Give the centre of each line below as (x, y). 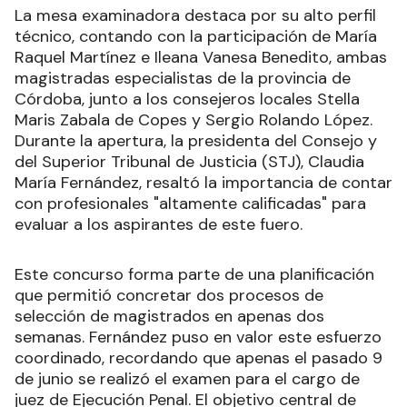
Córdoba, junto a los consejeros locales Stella (187, 99)
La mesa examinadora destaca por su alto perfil (195, 15)
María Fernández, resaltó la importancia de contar (203, 182)
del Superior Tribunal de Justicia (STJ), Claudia (189, 161)
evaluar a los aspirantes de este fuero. (159, 224)
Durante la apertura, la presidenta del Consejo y (196, 140)
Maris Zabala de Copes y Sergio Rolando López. (194, 119)
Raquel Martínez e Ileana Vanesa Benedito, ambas (201, 57)
